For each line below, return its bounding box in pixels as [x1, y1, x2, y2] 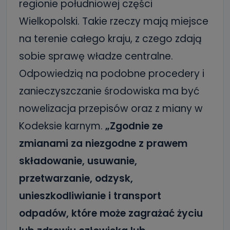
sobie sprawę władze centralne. [19, 49, 173, 63]
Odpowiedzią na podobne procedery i [19, 67, 204, 81]
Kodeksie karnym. [19, 119, 105, 133]
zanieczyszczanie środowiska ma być [19, 84, 200, 98]
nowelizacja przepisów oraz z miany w [19, 102, 203, 116]
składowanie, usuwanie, [19, 154, 137, 168]
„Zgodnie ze [105, 119, 163, 133]
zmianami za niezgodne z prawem [19, 137, 187, 150]
